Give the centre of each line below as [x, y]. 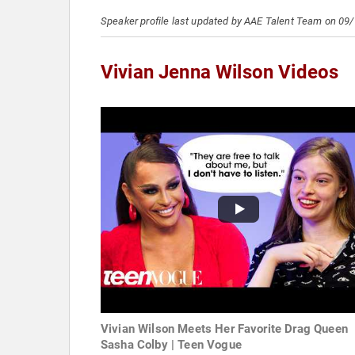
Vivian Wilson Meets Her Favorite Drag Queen [224, 329]
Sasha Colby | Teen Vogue [171, 345]
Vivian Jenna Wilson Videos [220, 72]
